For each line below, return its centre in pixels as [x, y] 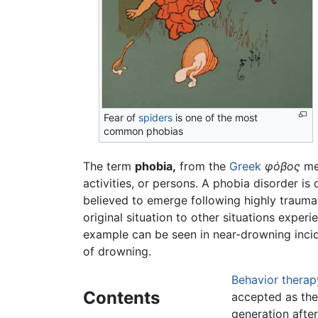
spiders [156, 118]
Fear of [121, 118]
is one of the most [215, 118]
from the [203, 166]
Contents [121, 298]
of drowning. [117, 252]
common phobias [144, 131]
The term [109, 166]
